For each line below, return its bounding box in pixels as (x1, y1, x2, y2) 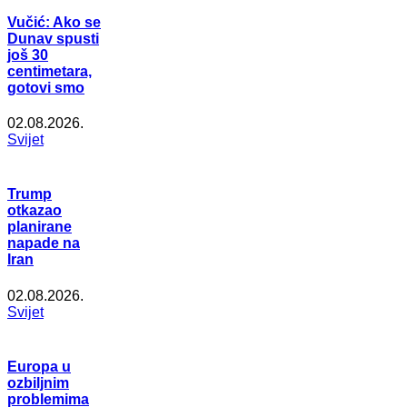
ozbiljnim (7, 374, 69, 391)
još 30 (7, 46, 48, 63)
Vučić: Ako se (7, 14, 101, 30)
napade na (7, 235, 80, 252)
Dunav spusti (7, 30, 99, 46)
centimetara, (7, 63, 92, 79)
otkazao (7, 203, 62, 219)
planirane (7, 219, 72, 235)
